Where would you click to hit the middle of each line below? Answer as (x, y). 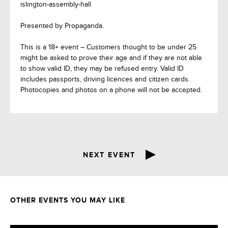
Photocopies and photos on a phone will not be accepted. (111, 90)
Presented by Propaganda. (62, 26)
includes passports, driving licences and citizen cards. (105, 79)
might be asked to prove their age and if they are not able (111, 58)
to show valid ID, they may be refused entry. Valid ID (102, 68)
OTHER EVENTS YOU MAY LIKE (68, 200)
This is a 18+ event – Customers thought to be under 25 (108, 47)
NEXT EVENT (109, 155)
